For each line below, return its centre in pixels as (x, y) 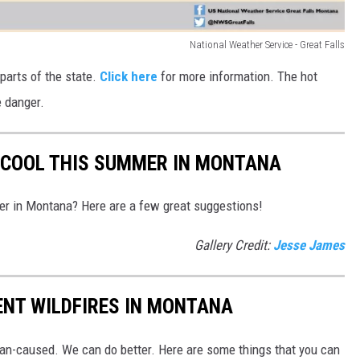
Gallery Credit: (234, 245)
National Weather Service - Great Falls (267, 44)
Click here (129, 76)
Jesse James (309, 245)
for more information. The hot (237, 76)
